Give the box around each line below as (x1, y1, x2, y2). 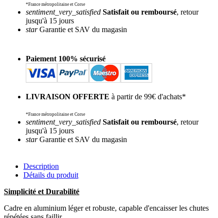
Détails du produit (23, 170, 78, 179)
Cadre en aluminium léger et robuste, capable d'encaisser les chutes (4, 203, 209, 212)
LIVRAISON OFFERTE (26, 92, 109, 101)
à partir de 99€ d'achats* (109, 92, 186, 101)
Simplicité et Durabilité (4, 187, 79, 196)
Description (23, 162, 59, 170)
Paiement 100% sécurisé (26, 54, 106, 63)
